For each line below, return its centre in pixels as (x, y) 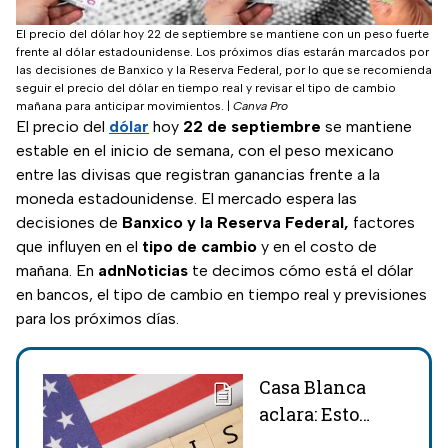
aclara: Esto (309, 414)
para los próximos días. (97, 319)
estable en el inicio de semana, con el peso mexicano (205, 151)
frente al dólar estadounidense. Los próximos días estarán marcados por (222, 52)
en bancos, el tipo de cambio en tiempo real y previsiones (221, 295)
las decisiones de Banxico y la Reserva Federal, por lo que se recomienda (224, 70)
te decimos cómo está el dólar (302, 271)
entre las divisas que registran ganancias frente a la (198, 175)
